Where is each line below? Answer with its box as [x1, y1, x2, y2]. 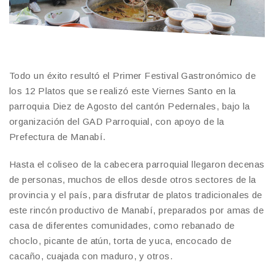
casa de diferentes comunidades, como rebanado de [9, 220, 235, 231]
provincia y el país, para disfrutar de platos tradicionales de [9, 189, 262, 200]
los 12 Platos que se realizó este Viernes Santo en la [9, 85, 236, 96]
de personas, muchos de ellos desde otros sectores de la [9, 174, 256, 185]
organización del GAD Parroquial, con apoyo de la [9, 116, 224, 127]
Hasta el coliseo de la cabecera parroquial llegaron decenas [9, 158, 265, 169]
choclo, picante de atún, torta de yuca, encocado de [9, 235, 231, 246]
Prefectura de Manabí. [9, 131, 106, 142]
